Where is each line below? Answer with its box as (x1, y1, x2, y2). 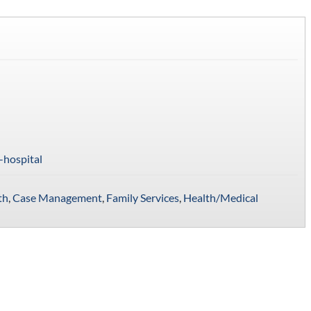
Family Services (106, 190, 179, 204)
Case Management (12, 190, 102, 204)
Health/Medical (183, 190, 258, 204)
